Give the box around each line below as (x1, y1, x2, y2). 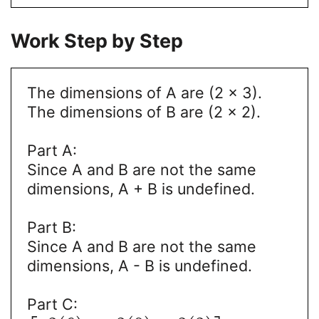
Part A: (26, 141, 77, 160)
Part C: (26, 295, 78, 314)
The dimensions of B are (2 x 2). (26, 103, 261, 122)
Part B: (26, 218, 76, 237)
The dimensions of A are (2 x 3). (26, 83, 262, 103)
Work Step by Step (11, 29, 183, 53)
